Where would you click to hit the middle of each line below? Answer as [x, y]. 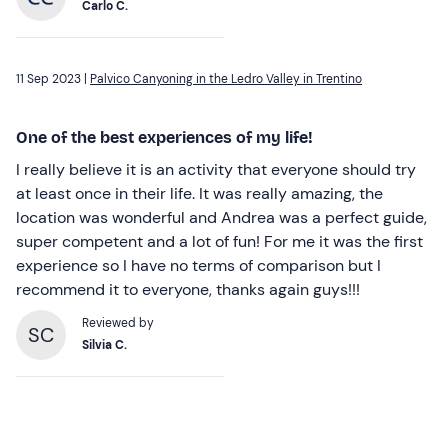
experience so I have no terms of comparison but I [198, 265]
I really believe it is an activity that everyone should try [216, 169]
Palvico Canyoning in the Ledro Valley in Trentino [226, 78]
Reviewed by [118, 322]
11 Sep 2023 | [53, 78]
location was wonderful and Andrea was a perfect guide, [221, 217]
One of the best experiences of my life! [164, 137]
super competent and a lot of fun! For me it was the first [219, 241]
